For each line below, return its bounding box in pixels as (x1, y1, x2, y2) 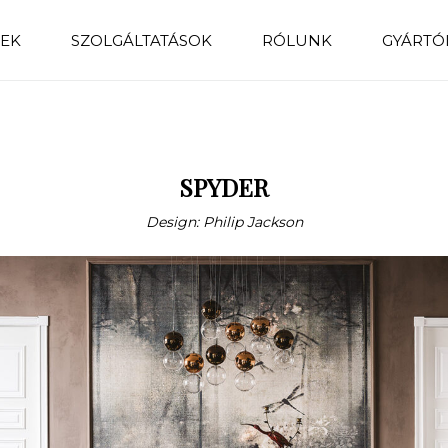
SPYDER (179, 171, 269, 203)
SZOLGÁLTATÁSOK (71, 30, 213, 50)
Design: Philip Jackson (145, 213, 303, 231)
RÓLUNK (262, 30, 333, 50)
